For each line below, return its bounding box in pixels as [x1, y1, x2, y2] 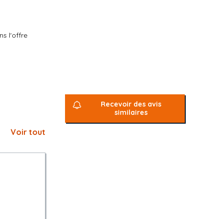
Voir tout [11, 127, 45, 137]
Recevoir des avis [101, 100, 162, 109]
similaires [114, 108, 148, 117]
